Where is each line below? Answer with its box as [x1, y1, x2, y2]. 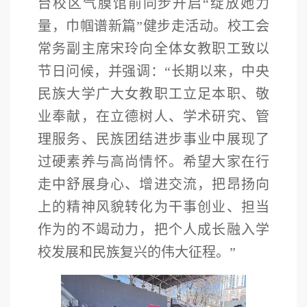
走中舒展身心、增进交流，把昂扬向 [38, 177, 269, 193]
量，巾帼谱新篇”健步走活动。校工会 [38, 19, 269, 34]
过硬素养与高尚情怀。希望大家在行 [38, 154, 269, 170]
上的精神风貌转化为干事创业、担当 [38, 199, 269, 215]
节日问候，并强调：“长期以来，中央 [38, 64, 269, 79]
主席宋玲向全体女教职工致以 [81, 41, 270, 57]
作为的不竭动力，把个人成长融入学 [38, 222, 269, 238]
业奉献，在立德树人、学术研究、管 [38, 109, 269, 125]
